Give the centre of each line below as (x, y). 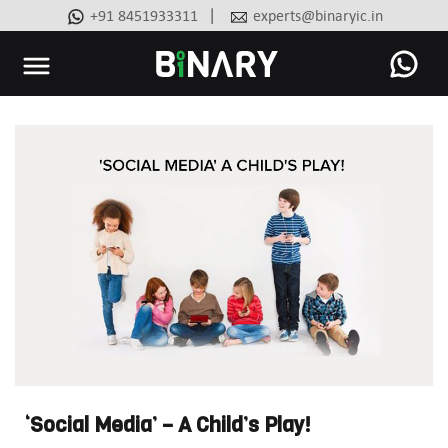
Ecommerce (255, 134)
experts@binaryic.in (318, 15)
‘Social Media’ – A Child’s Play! (168, 425)
